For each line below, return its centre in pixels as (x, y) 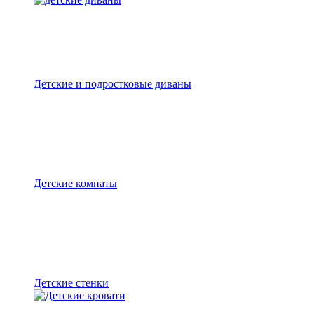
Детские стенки (71, 283)
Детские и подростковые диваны (112, 84)
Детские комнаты (75, 183)
